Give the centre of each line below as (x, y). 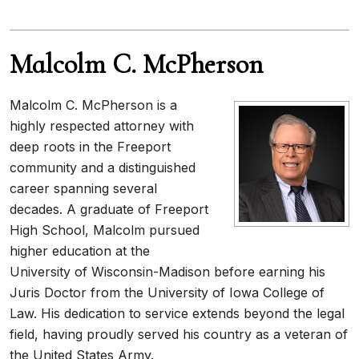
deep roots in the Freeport (90, 147)
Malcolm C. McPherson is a (93, 105)
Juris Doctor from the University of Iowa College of (167, 292)
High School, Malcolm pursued (105, 230)
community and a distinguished (103, 167)
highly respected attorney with (102, 126)
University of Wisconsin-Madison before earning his (167, 272)
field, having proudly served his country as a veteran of (179, 334)
